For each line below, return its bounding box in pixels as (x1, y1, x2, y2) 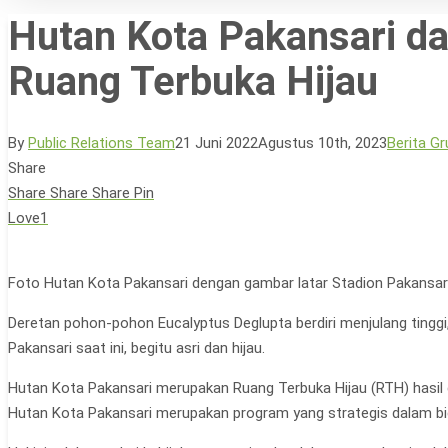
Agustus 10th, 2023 (258, 133, 387, 152)
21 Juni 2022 (175, 133, 258, 152)
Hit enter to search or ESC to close (72, 232, 306, 251)
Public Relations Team (28, 133, 175, 152)
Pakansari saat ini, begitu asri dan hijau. (8, 338, 265, 357)
